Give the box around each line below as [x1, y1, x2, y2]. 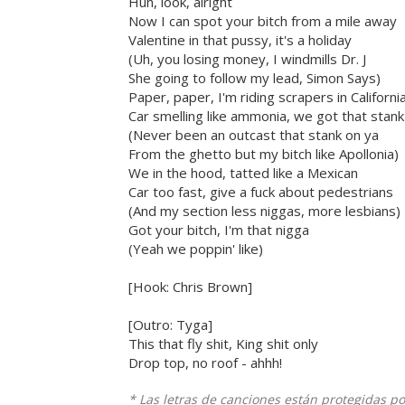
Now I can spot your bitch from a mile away [128, 12, 397, 31]
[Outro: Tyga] [128, 316, 212, 334]
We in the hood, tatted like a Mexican [128, 164, 358, 183]
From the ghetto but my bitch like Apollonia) [128, 145, 399, 164]
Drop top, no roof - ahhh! [128, 353, 282, 372]
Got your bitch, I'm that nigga [128, 221, 309, 240]
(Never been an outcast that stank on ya [128, 126, 379, 145]
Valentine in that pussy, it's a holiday [128, 31, 352, 50]
